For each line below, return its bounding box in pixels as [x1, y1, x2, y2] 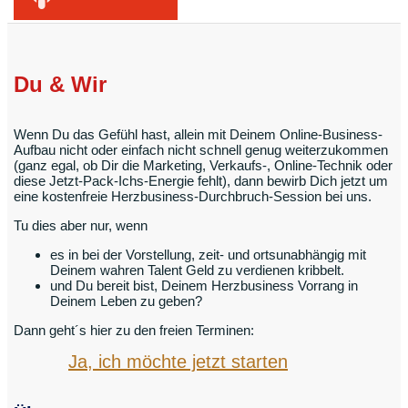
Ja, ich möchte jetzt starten [68, 352, 288, 372]
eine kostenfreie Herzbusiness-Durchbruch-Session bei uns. [14, 189, 372, 204]
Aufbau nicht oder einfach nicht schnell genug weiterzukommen [14, 142, 388, 158]
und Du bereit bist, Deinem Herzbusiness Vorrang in [50, 278, 358, 293]
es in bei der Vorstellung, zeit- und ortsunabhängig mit [50, 247, 366, 262]
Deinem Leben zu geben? [50, 293, 202, 309]
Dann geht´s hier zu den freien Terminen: [14, 322, 254, 338]
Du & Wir [14, 72, 107, 97]
